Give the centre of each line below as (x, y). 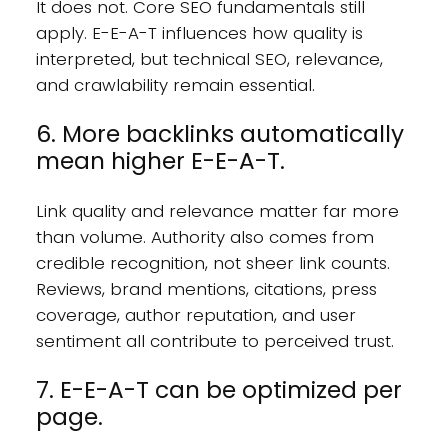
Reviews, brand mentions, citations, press (206, 289)
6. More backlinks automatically (219, 133)
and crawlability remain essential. (175, 84)
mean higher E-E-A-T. (160, 160)
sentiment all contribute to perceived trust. (214, 341)
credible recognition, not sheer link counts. (212, 263)
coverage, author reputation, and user (195, 315)
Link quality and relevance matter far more (217, 211)
